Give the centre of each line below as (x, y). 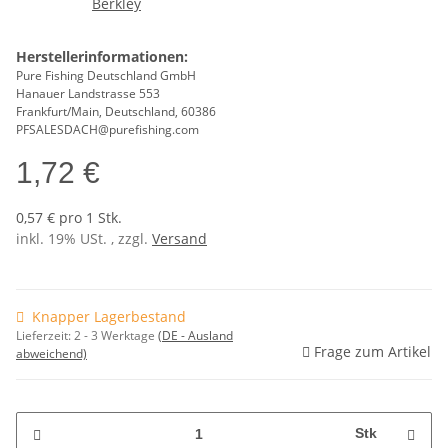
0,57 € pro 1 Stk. (69, 218)
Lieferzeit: (45, 336)
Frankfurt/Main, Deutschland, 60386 (116, 112)
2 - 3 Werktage (116, 336)
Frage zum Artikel (372, 352)
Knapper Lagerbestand (109, 317)
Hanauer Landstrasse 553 (88, 94)
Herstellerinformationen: (102, 57)
